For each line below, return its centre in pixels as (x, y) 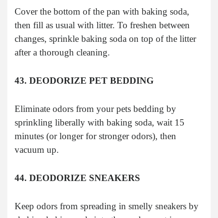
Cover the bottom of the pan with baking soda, (102, 11)
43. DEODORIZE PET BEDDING (84, 80)
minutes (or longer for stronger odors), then (95, 136)
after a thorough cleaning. (62, 52)
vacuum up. (37, 149)
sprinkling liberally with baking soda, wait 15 (100, 122)
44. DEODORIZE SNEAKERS (77, 178)
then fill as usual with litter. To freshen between (102, 25)
